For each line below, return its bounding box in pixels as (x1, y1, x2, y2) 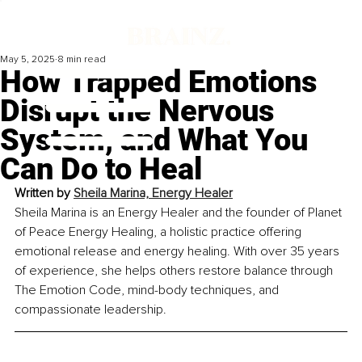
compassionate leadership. (15, 301, 166, 318)
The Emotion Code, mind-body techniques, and (15, 282, 282, 299)
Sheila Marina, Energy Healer (74, 185, 233, 202)
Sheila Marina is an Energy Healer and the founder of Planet (15, 204, 345, 221)
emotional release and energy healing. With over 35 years (15, 243, 343, 260)
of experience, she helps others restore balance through (15, 263, 336, 280)
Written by (15, 185, 74, 202)
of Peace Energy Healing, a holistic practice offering (15, 224, 305, 241)
